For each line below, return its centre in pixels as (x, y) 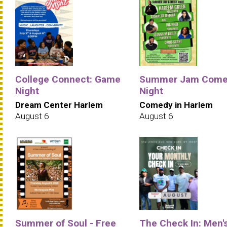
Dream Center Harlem (59, 105)
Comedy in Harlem (176, 105)
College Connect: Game (68, 80)
